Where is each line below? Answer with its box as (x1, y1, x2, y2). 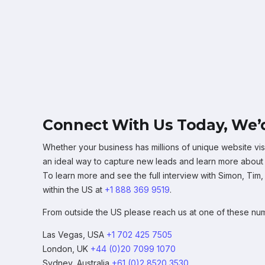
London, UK (43, 243, 91, 254)
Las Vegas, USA (43, 229, 106, 240)
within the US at (43, 184, 105, 195)
